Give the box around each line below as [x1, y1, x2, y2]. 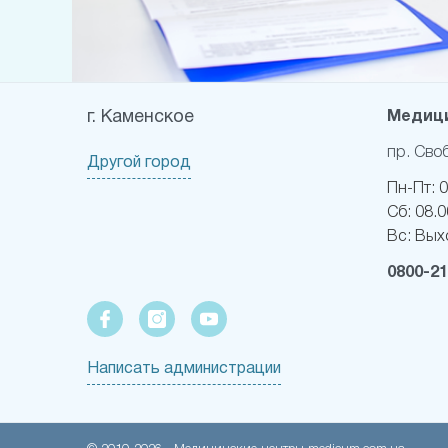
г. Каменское [87, 109, 194, 127]
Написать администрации [87, 362, 281, 377]
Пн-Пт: [387, 182, 439, 197]
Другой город [87, 156, 191, 171]
